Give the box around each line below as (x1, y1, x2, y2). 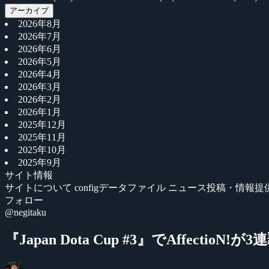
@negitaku (5, 207, 46, 217)
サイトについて (5, 183, 74, 193)
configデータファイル (74, 183, 168, 193)
